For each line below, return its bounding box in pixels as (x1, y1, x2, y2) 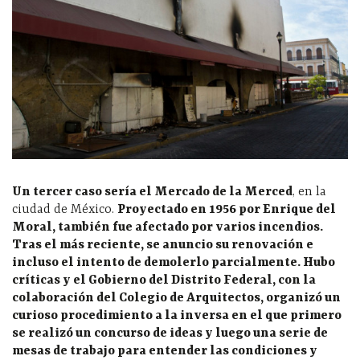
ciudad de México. (12, 202, 117, 217)
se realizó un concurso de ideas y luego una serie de (12, 325, 328, 341)
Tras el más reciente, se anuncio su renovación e (12, 237, 313, 252)
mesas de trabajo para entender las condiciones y (12, 343, 317, 358)
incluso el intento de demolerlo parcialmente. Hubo (12, 255, 335, 270)
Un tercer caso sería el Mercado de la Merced (12, 184, 292, 199)
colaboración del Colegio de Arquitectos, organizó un (12, 290, 341, 305)
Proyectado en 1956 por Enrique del (117, 202, 336, 217)
